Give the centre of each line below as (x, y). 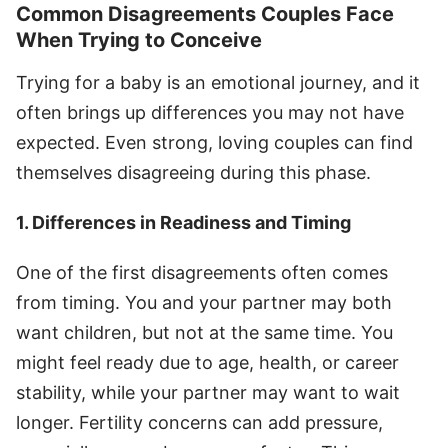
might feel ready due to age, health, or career (207, 362)
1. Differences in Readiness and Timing (183, 222)
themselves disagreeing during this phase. (193, 172)
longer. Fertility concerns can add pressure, (199, 422)
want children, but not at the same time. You (204, 332)
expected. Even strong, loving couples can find (214, 142)
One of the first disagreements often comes (202, 272)
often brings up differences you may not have (210, 112)
